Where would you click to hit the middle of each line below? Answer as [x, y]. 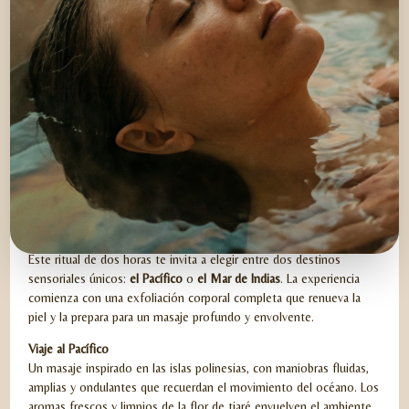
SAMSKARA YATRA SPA [159, 239]
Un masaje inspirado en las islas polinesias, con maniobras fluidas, [199, 368]
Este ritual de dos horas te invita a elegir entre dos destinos [185, 259]
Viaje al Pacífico [69, 349]
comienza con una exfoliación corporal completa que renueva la [195, 297]
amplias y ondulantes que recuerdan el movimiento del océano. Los [204, 388]
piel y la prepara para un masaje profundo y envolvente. [172, 316]
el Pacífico [157, 278]
